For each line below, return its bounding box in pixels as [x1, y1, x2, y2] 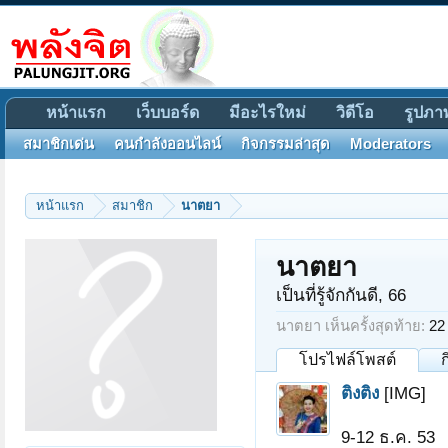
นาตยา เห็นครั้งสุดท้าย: [276, 318, 425, 334]
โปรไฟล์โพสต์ [299, 351, 396, 368]
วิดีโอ [336, 104, 374, 121]
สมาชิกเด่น [23, 136, 94, 152]
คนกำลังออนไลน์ [114, 136, 221, 152]
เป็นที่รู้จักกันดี [276, 285, 378, 305]
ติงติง [341, 383, 379, 403]
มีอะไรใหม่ [229, 104, 306, 121]
